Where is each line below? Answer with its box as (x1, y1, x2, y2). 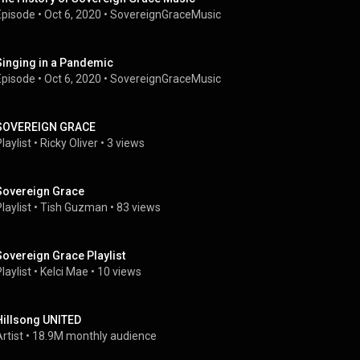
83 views (117, 201, 161, 214)
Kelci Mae (40, 265, 88, 278)
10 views (97, 265, 141, 278)
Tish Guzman (40, 201, 108, 214)
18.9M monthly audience (32, 329, 157, 342)
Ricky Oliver (40, 137, 98, 149)
